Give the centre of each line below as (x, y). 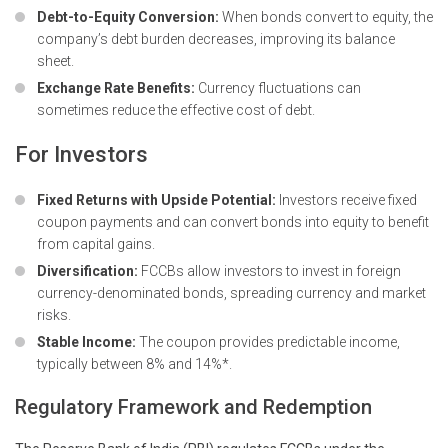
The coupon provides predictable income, (268, 342)
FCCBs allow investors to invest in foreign (269, 271)
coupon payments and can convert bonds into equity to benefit (233, 222)
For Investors (81, 154)
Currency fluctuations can (278, 88)
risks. (54, 315)
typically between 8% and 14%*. (134, 364)
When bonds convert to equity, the (326, 17)
